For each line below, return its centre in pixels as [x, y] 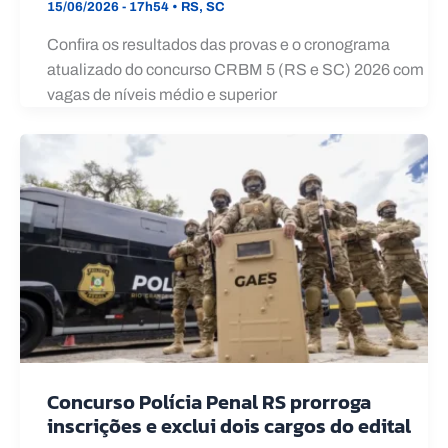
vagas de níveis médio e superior [162, 94]
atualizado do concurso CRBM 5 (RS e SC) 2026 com [235, 69]
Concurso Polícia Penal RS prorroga [209, 402]
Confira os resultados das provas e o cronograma [218, 44]
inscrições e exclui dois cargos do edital [229, 426]
